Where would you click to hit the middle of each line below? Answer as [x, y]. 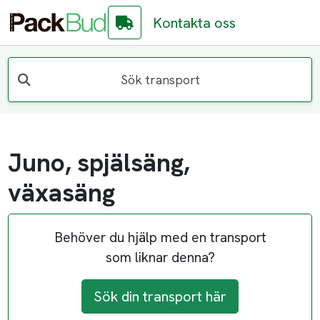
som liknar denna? [160, 258]
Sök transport [160, 79]
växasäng [62, 193]
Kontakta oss [195, 22]
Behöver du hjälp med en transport [160, 238]
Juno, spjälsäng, [99, 163]
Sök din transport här [160, 297]
